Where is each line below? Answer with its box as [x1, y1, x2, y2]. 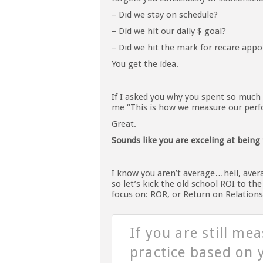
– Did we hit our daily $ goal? [112, 26, 226, 37]
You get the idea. [112, 59, 178, 70]
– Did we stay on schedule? [112, 9, 218, 21]
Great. [112, 119, 136, 130]
